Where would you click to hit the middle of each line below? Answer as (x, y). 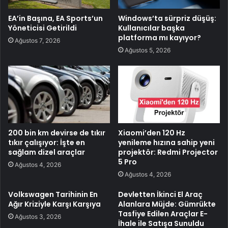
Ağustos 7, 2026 (37, 40)
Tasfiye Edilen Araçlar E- (163, 213)
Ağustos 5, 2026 (148, 50)
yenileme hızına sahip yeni (166, 142)
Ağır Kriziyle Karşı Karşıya (54, 204)
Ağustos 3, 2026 (38, 216)
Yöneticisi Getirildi (42, 28)
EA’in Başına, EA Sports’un (55, 18)
